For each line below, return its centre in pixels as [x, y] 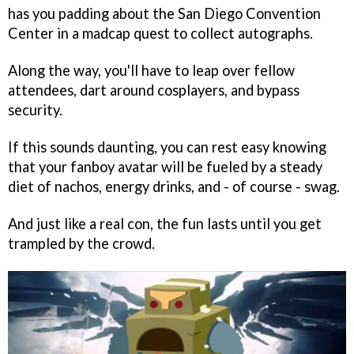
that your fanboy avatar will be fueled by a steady [165, 166]
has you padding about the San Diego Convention [164, 14]
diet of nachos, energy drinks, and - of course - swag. [174, 186]
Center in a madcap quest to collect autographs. [160, 34]
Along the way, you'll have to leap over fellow [151, 70]
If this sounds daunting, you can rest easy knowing [167, 147]
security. [35, 110]
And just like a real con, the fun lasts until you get [165, 223]
